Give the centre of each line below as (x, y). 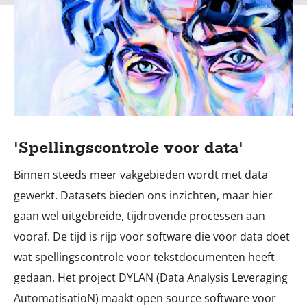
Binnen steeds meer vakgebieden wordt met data (141, 175)
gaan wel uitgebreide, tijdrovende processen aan (139, 216)
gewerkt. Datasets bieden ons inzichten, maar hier (143, 195)
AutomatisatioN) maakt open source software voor (145, 298)
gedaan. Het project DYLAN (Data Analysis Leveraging (151, 278)
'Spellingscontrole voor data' (128, 147)
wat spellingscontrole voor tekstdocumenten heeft (144, 257)
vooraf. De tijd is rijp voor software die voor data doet (152, 236)
